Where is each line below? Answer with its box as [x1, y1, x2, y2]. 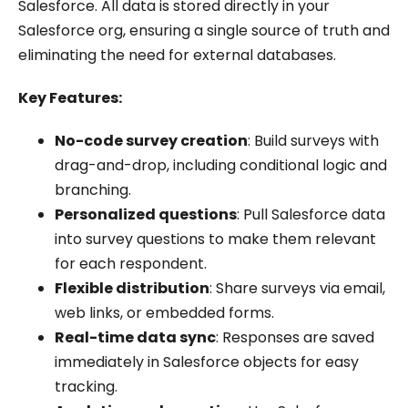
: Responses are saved [216, 327, 374, 349]
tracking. [55, 376, 117, 398]
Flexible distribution [55, 278, 209, 300]
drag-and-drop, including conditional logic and [55, 155, 387, 177]
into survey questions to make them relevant [55, 229, 376, 250]
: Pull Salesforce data [237, 204, 385, 226]
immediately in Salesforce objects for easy [55, 352, 359, 373]
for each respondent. [55, 253, 207, 275]
